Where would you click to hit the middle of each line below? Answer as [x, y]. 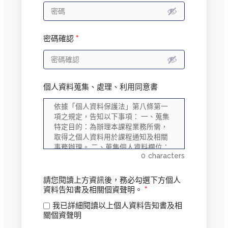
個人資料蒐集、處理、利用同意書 [100, 87]
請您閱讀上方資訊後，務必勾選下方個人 [112, 180]
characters [167, 156]
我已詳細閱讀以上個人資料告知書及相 [117, 206]
